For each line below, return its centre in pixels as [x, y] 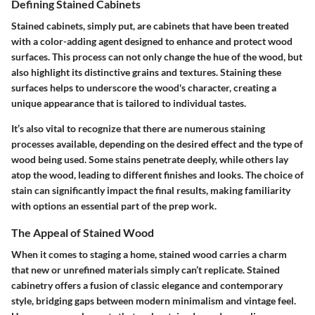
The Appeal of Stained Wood [83, 233]
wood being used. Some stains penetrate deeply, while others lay [150, 160]
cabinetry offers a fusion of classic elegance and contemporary [147, 285]
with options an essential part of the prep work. [114, 206]
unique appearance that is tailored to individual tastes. [129, 103]
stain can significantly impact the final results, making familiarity [151, 191]
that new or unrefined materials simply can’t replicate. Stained [146, 270]
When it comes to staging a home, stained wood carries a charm [149, 255]
